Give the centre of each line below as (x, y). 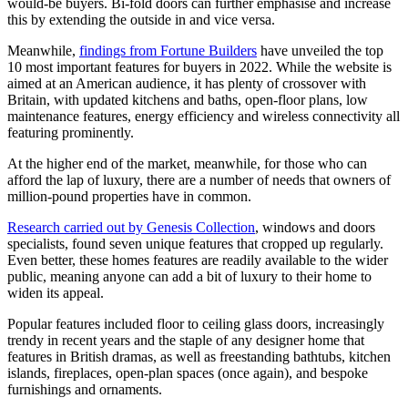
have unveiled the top (320, 51)
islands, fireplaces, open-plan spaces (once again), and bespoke (188, 373)
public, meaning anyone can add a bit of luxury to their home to (189, 277)
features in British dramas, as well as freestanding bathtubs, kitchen (199, 357)
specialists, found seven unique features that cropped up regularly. (195, 244)
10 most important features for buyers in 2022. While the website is (199, 67)
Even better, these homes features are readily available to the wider (198, 260)
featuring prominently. (71, 133)
